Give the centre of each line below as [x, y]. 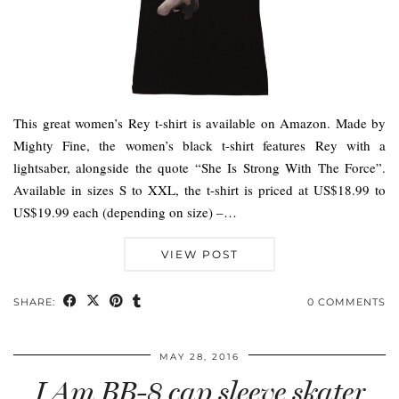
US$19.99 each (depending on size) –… [125, 212]
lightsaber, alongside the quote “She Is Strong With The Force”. [199, 167]
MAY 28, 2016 [199, 356]
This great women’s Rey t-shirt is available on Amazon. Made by [199, 122]
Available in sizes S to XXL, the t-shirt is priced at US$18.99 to [199, 189]
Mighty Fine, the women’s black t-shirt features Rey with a [199, 145]
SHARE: [36, 301]
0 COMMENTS [346, 301]
